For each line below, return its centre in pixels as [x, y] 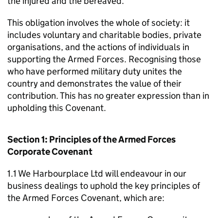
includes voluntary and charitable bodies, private [104, 35]
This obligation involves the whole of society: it [99, 23]
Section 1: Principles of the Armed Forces [91, 139]
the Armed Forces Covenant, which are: [86, 198]
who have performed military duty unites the [95, 71]
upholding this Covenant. [57, 108]
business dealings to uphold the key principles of [104, 186]
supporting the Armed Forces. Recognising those [104, 59]
